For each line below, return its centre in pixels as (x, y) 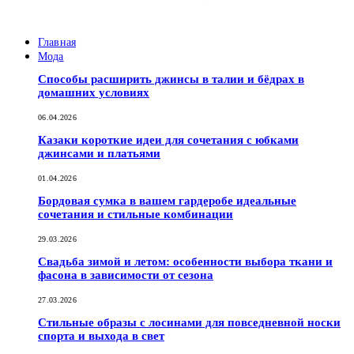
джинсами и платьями (99, 153)
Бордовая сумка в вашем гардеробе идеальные (167, 200)
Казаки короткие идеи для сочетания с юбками (168, 139)
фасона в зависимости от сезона (126, 275)
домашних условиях (94, 93)
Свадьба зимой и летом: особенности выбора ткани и (185, 261)
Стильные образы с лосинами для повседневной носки (189, 322)
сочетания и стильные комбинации (136, 214)
